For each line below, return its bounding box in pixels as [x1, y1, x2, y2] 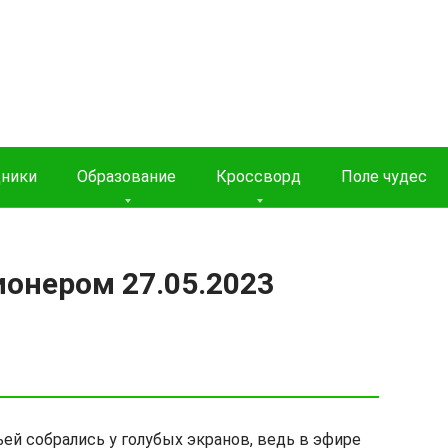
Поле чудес [341, 167, 427, 186]
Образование [77, 167, 176, 186]
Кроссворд [216, 167, 301, 186]
